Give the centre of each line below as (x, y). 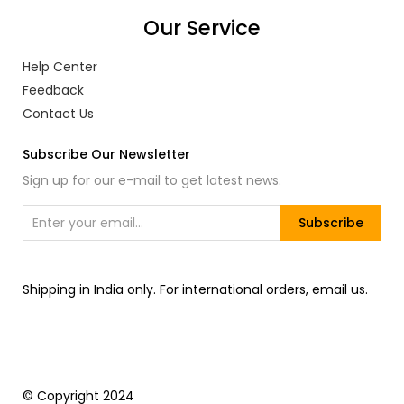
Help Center (60, 67)
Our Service (202, 28)
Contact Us (58, 114)
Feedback (53, 90)
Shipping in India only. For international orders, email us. (195, 289)
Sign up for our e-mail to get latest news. (152, 180)
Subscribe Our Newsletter (106, 154)
